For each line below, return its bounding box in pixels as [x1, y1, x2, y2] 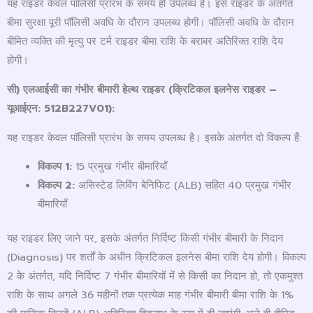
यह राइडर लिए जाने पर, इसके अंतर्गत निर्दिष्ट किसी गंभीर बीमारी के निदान [7, 231, 284, 247]
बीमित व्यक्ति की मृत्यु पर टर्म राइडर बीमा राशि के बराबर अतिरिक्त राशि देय [7, 34, 283, 50]
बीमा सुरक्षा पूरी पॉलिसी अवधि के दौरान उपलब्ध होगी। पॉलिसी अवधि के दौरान [7, 15, 294, 31]
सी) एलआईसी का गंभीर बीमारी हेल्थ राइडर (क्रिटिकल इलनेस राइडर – [7, 82, 277, 98]
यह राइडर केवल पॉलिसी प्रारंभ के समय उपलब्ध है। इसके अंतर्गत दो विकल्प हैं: [7, 129, 301, 145]
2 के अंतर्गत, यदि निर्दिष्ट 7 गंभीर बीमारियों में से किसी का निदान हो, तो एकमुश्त [7, 268, 303, 284]
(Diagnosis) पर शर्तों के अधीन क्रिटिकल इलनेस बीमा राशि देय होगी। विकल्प [7, 249, 306, 265]
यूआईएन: [7, 101, 44, 117]
